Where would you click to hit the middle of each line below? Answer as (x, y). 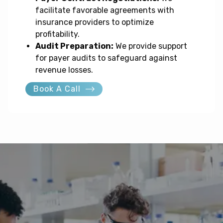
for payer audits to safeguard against (106, 58)
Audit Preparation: (74, 46)
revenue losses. (64, 70)
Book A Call (57, 89)
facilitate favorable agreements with (105, 10)
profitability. (57, 34)
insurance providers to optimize (94, 22)
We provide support (150, 46)
